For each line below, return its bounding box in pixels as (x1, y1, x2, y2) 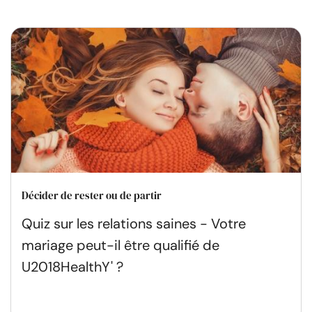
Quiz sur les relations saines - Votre (22, 214, 246, 233)
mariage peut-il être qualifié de (22, 235, 219, 254)
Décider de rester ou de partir (22, 187, 162, 203)
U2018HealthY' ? (22, 257, 123, 276)
